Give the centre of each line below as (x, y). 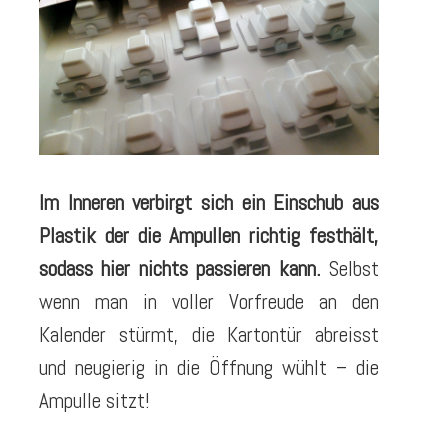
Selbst (350, 269)
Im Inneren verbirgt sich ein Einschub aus (209, 203)
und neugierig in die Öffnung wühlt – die (209, 368)
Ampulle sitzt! (94, 401)
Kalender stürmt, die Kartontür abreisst (209, 335)
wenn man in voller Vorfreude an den (209, 302)
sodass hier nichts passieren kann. (180, 269)
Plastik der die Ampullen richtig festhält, (209, 236)
